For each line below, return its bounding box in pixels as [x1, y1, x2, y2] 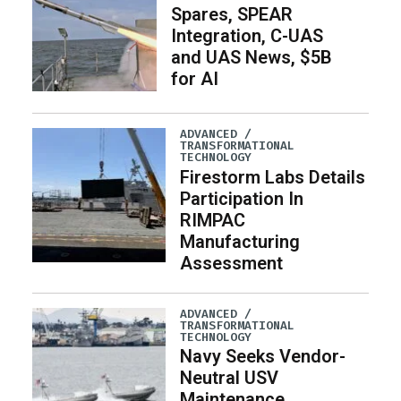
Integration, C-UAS [170, 24, 323, 47]
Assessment [180, 252, 284, 274]
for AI [170, 67, 218, 90]
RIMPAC [180, 209, 246, 231]
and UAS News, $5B [170, 46, 332, 68]
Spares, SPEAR [170, 3, 293, 25]
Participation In [180, 187, 304, 209]
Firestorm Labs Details [180, 166, 366, 188]
